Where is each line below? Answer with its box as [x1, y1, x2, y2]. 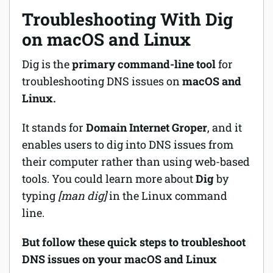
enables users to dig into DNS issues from [22, 137, 233, 152]
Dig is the [22, 57, 72, 71]
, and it [207, 120, 242, 135]
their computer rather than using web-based [22, 154, 250, 169]
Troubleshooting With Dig [22, 8, 233, 30]
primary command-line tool [72, 57, 216, 71]
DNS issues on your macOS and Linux [22, 252, 217, 266]
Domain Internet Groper [86, 120, 207, 135]
